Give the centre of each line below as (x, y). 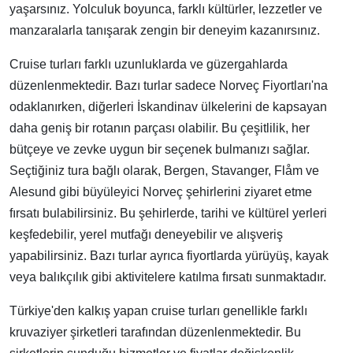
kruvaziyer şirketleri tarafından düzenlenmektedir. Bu (155, 332)
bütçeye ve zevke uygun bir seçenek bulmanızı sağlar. (160, 149)
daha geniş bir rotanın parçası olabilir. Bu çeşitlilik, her (160, 128)
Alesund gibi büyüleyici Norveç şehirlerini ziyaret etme (161, 192)
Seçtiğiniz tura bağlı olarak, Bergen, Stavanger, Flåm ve (164, 171)
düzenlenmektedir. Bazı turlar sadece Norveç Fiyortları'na (169, 85)
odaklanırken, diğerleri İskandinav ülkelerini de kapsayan (168, 107)
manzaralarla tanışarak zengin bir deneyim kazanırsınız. (165, 30)
